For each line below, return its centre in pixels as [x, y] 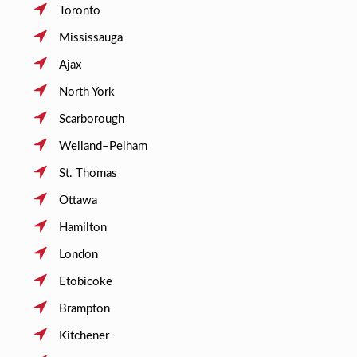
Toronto [79, 10]
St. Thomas [88, 173]
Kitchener [84, 335]
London [78, 254]
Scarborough [91, 119]
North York [86, 92]
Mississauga [90, 37]
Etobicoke [85, 281]
